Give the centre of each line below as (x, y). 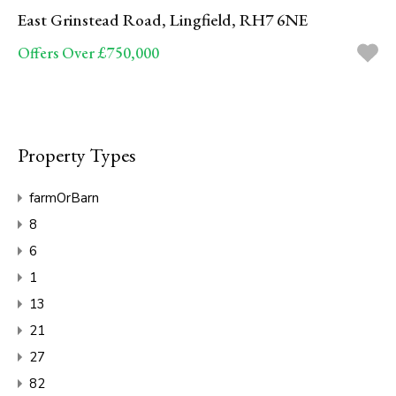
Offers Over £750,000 (88, 52)
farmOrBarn (64, 198)
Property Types (77, 155)
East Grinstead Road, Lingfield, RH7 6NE (163, 19)
